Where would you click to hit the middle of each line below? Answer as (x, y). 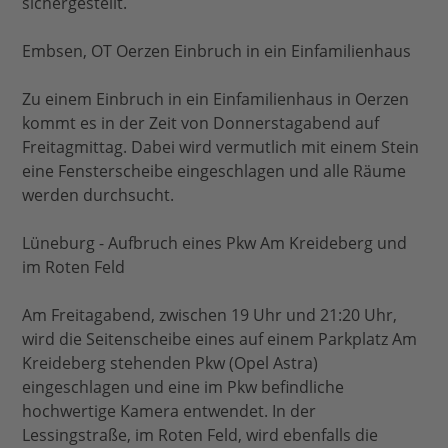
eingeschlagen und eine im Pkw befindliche (183, 387)
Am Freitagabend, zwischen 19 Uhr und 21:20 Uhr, (210, 315)
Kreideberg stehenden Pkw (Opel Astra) (170, 363)
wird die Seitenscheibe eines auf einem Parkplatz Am (220, 339)
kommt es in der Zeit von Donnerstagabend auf (201, 123)
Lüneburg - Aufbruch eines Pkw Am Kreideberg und (215, 243)
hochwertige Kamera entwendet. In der (169, 411)
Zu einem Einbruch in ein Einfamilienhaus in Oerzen (216, 99)
